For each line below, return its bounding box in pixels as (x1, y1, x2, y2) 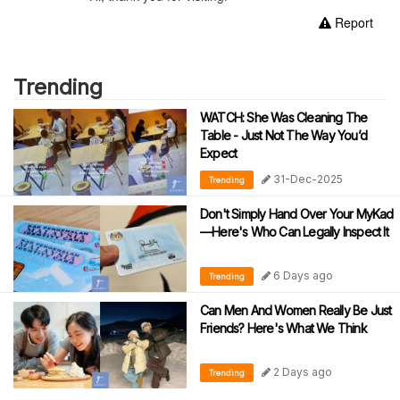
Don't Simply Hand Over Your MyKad (200, 205, 394, 221)
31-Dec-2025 (271, 171, 343, 186)
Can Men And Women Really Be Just (200, 302, 392, 318)
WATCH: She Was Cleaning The (200, 109, 368, 125)
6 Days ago (271, 268, 333, 282)
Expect (200, 145, 237, 161)
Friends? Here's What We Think (200, 320, 367, 336)
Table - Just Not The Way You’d (200, 127, 367, 143)
